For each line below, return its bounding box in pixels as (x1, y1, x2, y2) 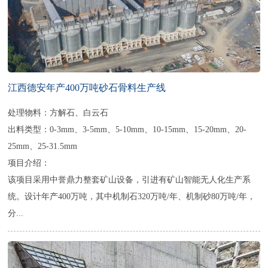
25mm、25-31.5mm (8, 141, 78, 151)
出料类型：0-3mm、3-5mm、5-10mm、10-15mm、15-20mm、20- (8, 124, 247, 135)
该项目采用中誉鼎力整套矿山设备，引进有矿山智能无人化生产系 (8, 175, 251, 185)
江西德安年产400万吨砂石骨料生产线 (8, 83, 166, 93)
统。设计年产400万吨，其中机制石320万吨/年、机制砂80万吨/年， (8, 191, 256, 202)
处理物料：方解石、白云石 (8, 108, 109, 118)
